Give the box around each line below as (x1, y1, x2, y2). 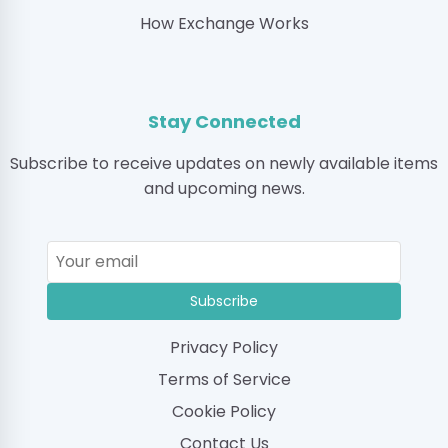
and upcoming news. (143, 177, 305, 201)
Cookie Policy (172, 400, 276, 424)
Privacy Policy (170, 336, 278, 360)
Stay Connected (147, 109, 301, 135)
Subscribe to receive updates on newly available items (10, 152, 438, 176)
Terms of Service (157, 368, 291, 392)
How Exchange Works (139, 12, 309, 36)
